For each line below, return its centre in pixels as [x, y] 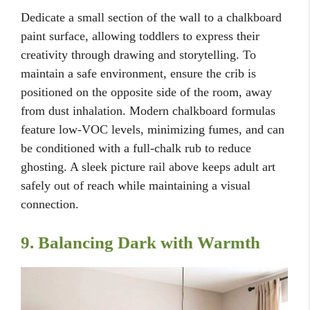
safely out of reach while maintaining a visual [136, 186]
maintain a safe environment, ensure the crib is [138, 74]
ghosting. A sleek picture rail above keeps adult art [148, 167]
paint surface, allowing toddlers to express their [140, 36]
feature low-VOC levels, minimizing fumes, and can [153, 130]
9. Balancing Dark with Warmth [140, 243]
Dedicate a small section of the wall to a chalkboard [151, 18]
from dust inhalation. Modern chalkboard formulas [148, 111]
